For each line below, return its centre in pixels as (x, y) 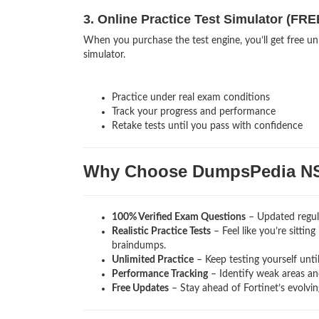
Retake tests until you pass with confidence (207, 126)
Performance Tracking (160, 274)
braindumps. (139, 246)
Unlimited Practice (153, 260)
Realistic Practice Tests (161, 232)
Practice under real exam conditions (191, 98)
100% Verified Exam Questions (179, 218)
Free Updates (140, 289)
